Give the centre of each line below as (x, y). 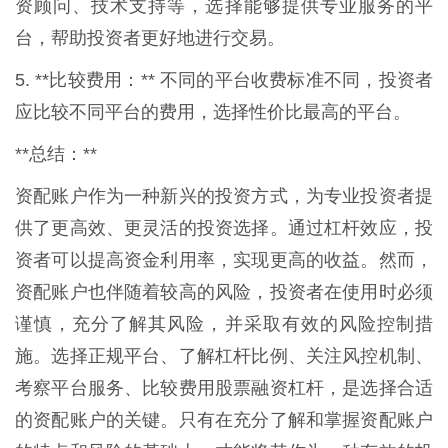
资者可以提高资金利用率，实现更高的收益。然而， (224, 259)
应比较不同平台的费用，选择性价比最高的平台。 (213, 111)
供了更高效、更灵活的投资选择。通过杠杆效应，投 (224, 227)
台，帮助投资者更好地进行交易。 (150, 37)
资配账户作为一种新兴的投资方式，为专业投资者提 (224, 195)
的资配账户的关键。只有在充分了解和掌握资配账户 (224, 419)
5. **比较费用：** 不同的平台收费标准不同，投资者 (224, 79)
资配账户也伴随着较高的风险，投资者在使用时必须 (224, 291)
